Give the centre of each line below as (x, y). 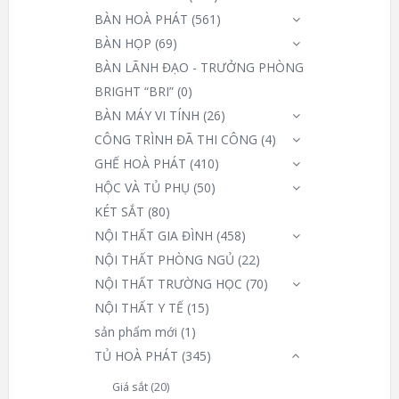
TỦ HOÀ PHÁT (136, 355)
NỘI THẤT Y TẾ (139, 307)
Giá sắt (130, 387)
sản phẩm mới (136, 331)
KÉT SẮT (119, 211)
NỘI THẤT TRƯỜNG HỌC (168, 283)
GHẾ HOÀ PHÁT (140, 163)
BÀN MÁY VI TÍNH (147, 115)
